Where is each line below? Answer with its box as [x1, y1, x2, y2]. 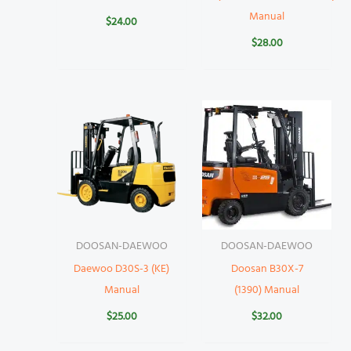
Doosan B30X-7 [230, 259, 303, 278]
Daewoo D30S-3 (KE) [74, 259, 170, 278]
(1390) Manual [234, 280, 300, 299]
